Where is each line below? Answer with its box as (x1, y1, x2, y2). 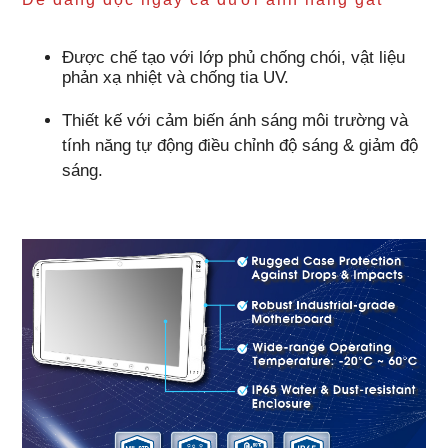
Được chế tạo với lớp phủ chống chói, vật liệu (62, 47, 406, 67)
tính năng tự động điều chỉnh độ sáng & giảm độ (62, 135, 419, 155)
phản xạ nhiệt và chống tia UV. (62, 67, 290, 87)
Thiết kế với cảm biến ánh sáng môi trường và (62, 110, 409, 130)
